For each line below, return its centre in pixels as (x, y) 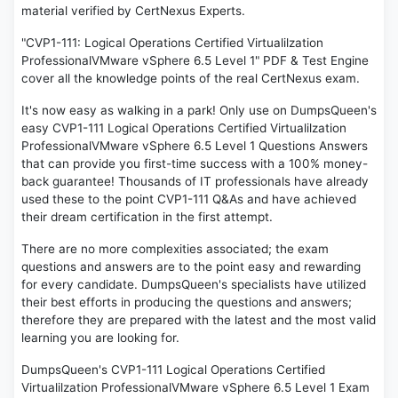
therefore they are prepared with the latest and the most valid (199, 320)
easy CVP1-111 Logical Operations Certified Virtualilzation (184, 128)
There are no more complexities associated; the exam (175, 249)
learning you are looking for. (100, 338)
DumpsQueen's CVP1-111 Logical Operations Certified (173, 370)
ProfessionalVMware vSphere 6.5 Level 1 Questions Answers (195, 146)
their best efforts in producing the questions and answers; (187, 302)
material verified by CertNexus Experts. (133, 11)
